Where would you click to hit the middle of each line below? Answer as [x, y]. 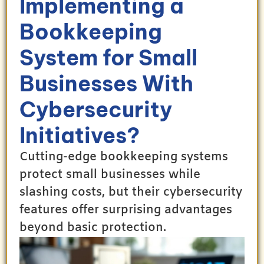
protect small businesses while [110, 174]
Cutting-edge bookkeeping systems [124, 157]
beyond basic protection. [93, 227]
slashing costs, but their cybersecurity [131, 192]
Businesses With [106, 83]
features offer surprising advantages [126, 210]
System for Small [108, 57]
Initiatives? [80, 135]
